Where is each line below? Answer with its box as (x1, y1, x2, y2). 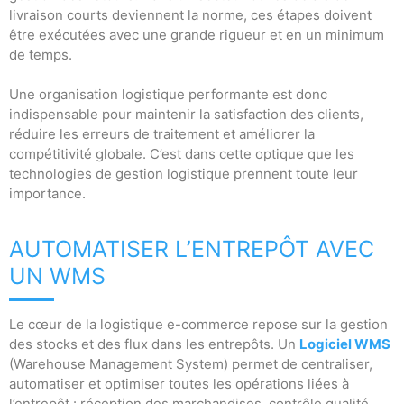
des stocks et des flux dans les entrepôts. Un (9, 335, 299, 353)
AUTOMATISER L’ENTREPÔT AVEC (9, 235, 374, 262)
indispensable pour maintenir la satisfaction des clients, (9, 106, 363, 123)
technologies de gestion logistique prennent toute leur (9, 165, 358, 182)
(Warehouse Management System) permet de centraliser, (9, 355, 372, 372)
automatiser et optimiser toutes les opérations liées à (9, 375, 349, 392)
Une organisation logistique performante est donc (9, 86, 327, 103)
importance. (9, 185, 86, 202)
